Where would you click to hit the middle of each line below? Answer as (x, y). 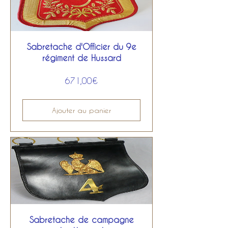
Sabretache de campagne (81, 220)
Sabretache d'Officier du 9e (81, 47)
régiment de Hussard (81, 58)
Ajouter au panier (81, 110)
